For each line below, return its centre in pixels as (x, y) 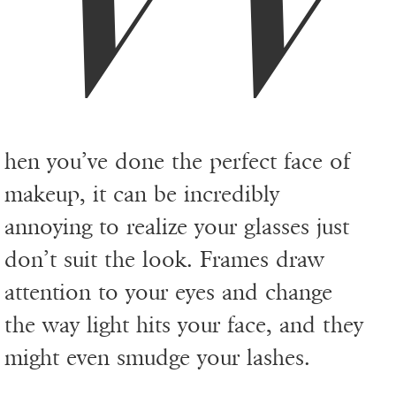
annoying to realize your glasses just (177, 227)
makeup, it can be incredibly (142, 194)
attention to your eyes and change (168, 293)
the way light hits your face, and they (184, 325)
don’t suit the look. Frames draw (164, 260)
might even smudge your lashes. (157, 358)
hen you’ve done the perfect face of (177, 162)
